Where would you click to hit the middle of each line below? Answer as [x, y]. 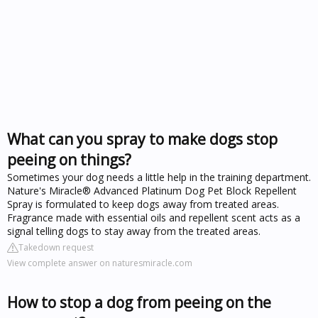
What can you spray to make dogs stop [142, 139]
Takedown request [56, 247]
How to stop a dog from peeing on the [139, 302]
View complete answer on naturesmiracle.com [100, 263]
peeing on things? [69, 159]
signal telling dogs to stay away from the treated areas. [134, 231]
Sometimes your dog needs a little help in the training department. [159, 177]
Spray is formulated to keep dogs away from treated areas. [143, 204]
